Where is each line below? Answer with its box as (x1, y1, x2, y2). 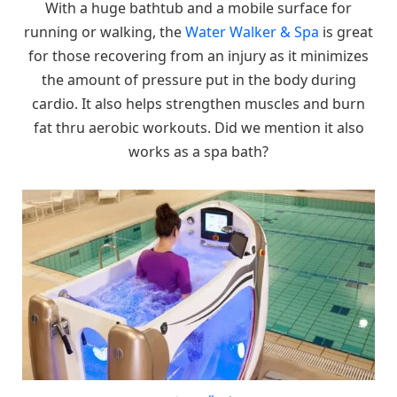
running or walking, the (24, 21, 185, 42)
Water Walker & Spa (185, 21, 319, 42)
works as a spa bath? (128, 141, 269, 161)
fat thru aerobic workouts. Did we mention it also (33, 117, 364, 137)
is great (319, 21, 373, 42)
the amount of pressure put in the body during (41, 69, 356, 90)
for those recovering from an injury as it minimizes (28, 45, 369, 66)
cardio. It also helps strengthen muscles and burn (32, 93, 365, 113)
